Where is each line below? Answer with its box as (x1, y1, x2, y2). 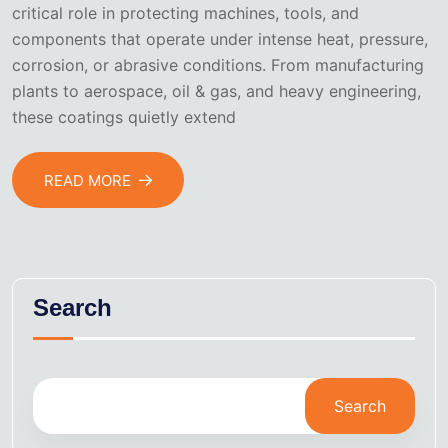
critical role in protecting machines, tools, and (12, 3, 359, 24)
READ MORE (44, 170, 131, 190)
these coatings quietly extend (12, 107, 236, 128)
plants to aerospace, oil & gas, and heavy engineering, (12, 81, 421, 102)
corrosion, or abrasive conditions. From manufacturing (12, 55, 424, 76)
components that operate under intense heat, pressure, (12, 29, 428, 50)
